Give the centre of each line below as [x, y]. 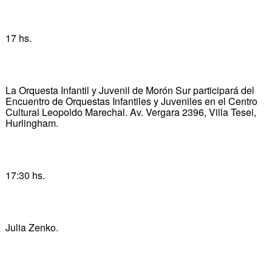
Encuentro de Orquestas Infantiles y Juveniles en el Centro [131, 101]
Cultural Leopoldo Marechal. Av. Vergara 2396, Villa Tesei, [131, 112]
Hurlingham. [32, 123]
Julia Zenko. [32, 227]
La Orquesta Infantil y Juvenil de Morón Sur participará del [130, 90]
